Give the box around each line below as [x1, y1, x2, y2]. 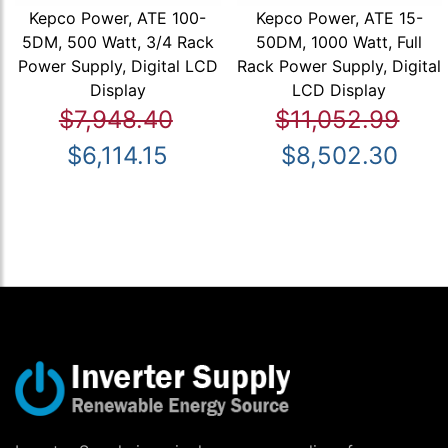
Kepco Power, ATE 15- [255, 8, 423, 29]
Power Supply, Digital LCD [17, 56, 218, 77]
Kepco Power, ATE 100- [29, 8, 207, 29]
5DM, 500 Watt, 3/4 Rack [21, 32, 214, 53]
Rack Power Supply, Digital [237, 56, 442, 77]
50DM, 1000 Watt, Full [256, 32, 423, 53]
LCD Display [292, 80, 387, 101]
